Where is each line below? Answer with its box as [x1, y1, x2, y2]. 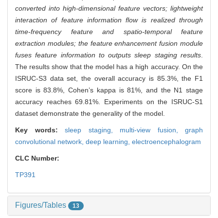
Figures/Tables [15, 201, 68, 210]
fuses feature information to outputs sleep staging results [15, 51, 201, 59]
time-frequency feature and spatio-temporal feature [15, 28, 203, 36]
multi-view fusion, [120, 126, 185, 134]
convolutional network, [15, 138, 86, 146]
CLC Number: [15, 154, 61, 163]
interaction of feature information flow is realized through [15, 16, 203, 24]
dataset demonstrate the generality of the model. [15, 109, 165, 118]
